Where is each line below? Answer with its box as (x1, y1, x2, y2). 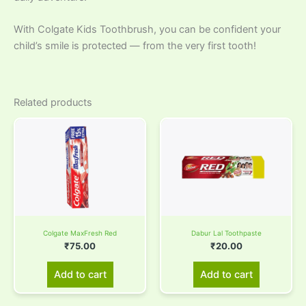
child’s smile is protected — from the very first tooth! (14, 40, 256, 53)
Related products (14, 96, 92, 109)
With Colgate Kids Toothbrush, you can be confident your (14, 23, 281, 36)
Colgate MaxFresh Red (43, 228, 117, 237)
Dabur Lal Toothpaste (191, 228, 262, 237)
